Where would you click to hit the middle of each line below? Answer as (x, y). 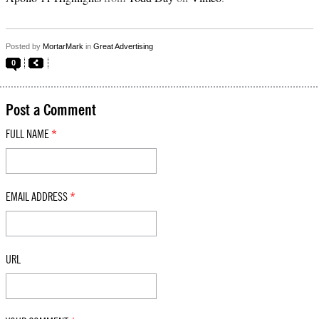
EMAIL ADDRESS (38, 197)
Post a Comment (51, 110)
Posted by (24, 46)
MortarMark (63, 46)
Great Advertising (123, 46)
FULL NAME (28, 135)
